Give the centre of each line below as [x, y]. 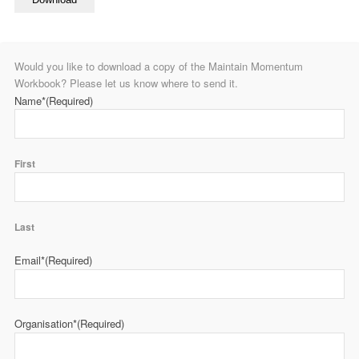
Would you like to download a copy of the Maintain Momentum [159, 66]
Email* [30, 260]
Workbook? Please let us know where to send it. [126, 83]
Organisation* [46, 323]
